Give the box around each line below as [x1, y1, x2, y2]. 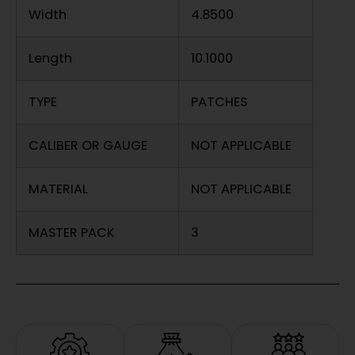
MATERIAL [29, 180, 101, 199]
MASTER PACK [29, 223, 127, 242]
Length [29, 49, 85, 68]
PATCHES [191, 93, 247, 112]
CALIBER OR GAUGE [29, 136, 160, 155]
